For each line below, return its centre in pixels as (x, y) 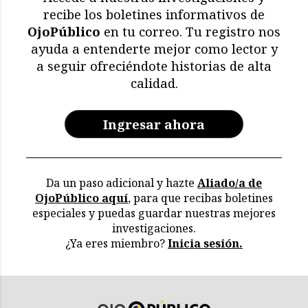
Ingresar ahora (154, 124)
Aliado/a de (230, 183)
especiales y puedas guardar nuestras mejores (154, 213)
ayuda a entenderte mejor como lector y (154, 48)
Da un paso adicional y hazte (122, 183)
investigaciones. (154, 228)
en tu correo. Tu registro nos (190, 31)
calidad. (154, 82)
